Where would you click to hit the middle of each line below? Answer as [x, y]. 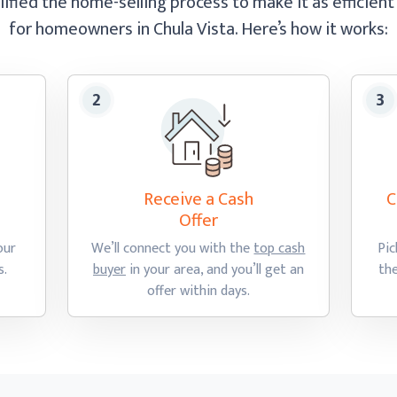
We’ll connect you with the [173, 249]
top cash [280, 249]
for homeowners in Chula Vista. [125, 29]
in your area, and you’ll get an [214, 270]
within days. [214, 291]
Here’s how [283, 29]
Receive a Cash [198, 199]
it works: [357, 29]
